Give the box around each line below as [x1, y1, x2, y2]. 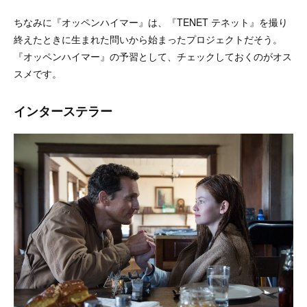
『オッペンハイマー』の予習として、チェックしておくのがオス [14, 49, 292, 63]
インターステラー [14, 101, 112, 120]
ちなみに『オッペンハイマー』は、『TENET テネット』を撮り [14, 14, 288, 29]
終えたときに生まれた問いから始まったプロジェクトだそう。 [14, 32, 282, 46]
